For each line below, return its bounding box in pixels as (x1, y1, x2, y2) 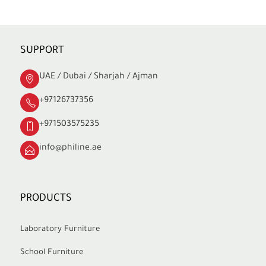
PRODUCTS (20, 193, 72, 205)
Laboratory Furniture (20, 224, 100, 234)
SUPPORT (20, 45, 64, 57)
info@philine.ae (39, 143, 102, 153)
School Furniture (20, 248, 83, 257)
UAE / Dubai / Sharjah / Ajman (39, 72, 158, 82)
